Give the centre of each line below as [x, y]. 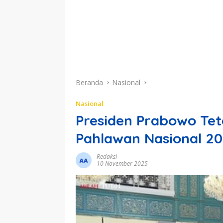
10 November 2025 [122, 163]
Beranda [89, 82]
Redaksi [107, 156]
